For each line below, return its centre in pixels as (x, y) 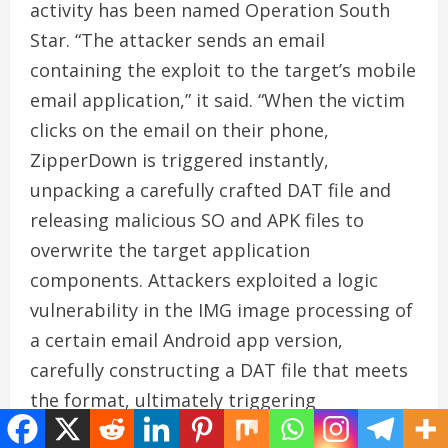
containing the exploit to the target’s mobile (223, 69)
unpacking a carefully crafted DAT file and (210, 189)
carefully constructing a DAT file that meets (219, 369)
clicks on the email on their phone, (179, 129)
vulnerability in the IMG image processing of (221, 309)
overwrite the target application (170, 249)
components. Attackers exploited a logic (204, 279)
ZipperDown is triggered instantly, (179, 159)
